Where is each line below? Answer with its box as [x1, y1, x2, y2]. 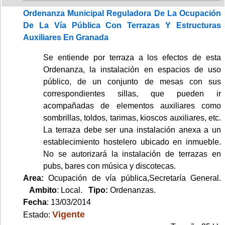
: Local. [57, 185, 88, 194]
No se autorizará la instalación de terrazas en [43, 149, 221, 158]
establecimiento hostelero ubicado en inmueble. [43, 137, 221, 146]
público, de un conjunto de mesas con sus [43, 77, 221, 86]
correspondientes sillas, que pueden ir [43, 89, 221, 98]
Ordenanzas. [110, 185, 156, 194]
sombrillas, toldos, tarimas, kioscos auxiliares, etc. [43, 113, 221, 122]
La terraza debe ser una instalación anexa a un [43, 125, 221, 134]
